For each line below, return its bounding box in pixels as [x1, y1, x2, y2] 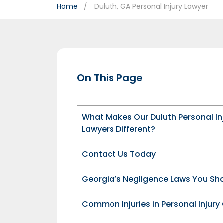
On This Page [77, 71, 143, 85]
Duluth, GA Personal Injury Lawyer [94, 1, 208, 11]
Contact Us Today [82, 148, 156, 160]
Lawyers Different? [82, 123, 155, 135]
